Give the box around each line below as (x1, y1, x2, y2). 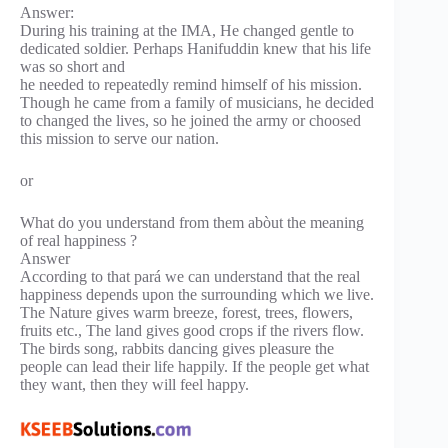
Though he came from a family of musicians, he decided (20, 94, 374, 112)
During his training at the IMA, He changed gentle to (20, 22, 354, 40)
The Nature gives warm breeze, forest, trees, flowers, (20, 304, 353, 322)
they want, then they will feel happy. (20, 376, 249, 394)
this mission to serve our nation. (20, 130, 219, 148)
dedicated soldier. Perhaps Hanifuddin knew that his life (20, 40, 371, 58)
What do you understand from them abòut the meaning (20, 214, 364, 232)
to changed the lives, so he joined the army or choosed (20, 112, 361, 130)
